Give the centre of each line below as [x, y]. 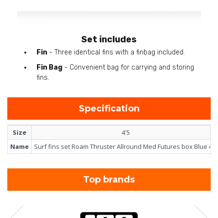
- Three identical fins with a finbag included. [116, 52]
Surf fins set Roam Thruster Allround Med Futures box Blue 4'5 [126, 146]
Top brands [112, 179]
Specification [112, 108]
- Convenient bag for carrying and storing [128, 67]
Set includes [109, 39]
